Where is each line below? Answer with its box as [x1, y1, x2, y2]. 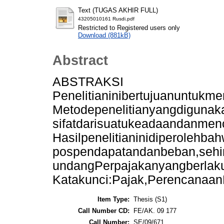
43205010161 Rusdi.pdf [78, 16, 134, 22]
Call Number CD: [78, 207, 129, 215]
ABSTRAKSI [52, 74, 123, 88]
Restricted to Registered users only [78, 24, 180, 32]
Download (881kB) [78, 31, 130, 39]
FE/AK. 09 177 [133, 207, 176, 215]
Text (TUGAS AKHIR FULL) [78, 6, 158, 14]
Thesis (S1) [133, 195, 167, 203]
